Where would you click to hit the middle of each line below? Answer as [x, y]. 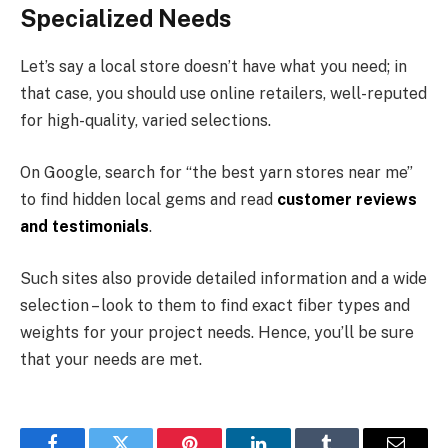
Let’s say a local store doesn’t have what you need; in [213, 67]
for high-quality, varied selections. [145, 121]
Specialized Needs [125, 17]
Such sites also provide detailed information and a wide [223, 278]
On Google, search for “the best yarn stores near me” [216, 173]
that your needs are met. [111, 359]
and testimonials [84, 227]
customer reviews [347, 200]
